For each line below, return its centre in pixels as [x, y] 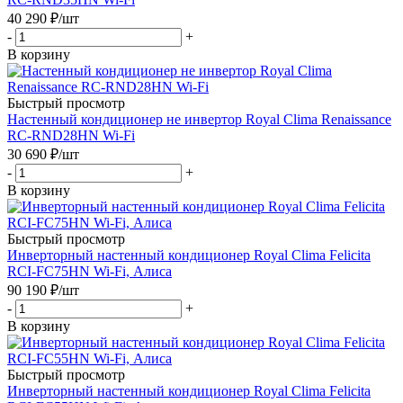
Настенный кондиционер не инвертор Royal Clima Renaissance [199, 119]
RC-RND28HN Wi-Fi [71, 135]
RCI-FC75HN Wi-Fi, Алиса [90, 271]
